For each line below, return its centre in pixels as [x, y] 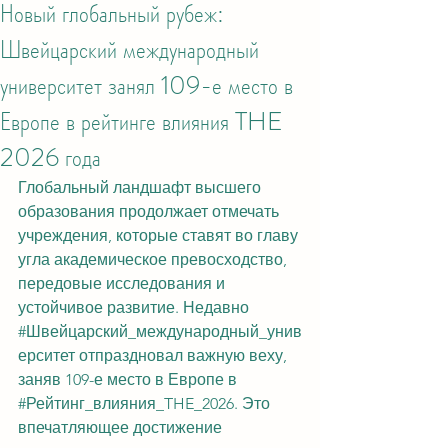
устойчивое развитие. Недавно [135, 307]
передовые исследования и [123, 283]
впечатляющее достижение [122, 427]
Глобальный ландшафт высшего [141, 187]
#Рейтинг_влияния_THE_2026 [126, 403]
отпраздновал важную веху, [183, 355]
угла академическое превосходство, [154, 259]
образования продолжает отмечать [150, 211]
